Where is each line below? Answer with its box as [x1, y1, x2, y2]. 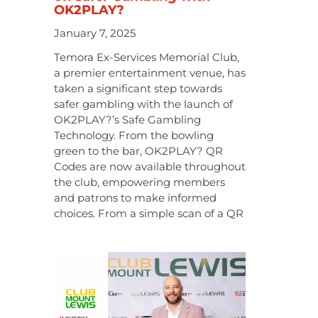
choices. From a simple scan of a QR [54, 206, 243, 220]
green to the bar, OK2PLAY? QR [54, 143, 223, 158]
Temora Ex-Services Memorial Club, [54, 50, 239, 64]
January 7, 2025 [54, 26, 136, 40]
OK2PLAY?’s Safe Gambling [54, 112, 201, 126]
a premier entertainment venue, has [54, 65, 246, 79]
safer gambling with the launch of [54, 97, 233, 111]
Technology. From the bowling [54, 128, 214, 142]
